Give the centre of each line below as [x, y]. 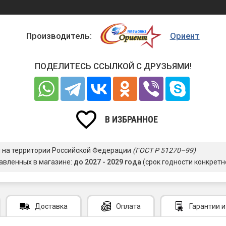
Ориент [185, 36]
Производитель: [59, 36]
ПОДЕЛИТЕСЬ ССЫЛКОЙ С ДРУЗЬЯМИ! [113, 66]
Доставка [51, 206]
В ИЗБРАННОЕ [131, 119]
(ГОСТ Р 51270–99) [164, 151]
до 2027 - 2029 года [107, 162]
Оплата [128, 206]
